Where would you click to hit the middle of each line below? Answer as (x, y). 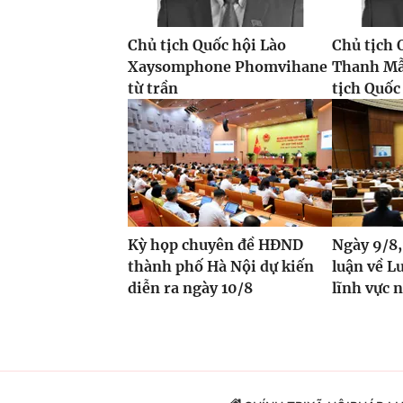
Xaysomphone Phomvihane (228, 67)
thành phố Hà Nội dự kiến (221, 267)
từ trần (153, 89)
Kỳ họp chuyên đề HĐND (215, 245)
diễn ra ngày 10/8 (190, 288)
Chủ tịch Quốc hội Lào (207, 45)
